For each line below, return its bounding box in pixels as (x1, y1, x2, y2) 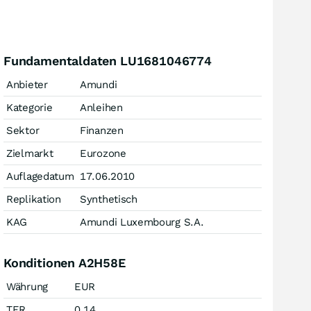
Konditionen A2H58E (3, 255, 126, 270)
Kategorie (6, 101, 53, 114)
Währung (6, 280, 48, 293)
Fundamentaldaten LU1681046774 (3, 53, 212, 68)
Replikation (6, 193, 61, 205)
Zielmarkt (6, 147, 53, 160)
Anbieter (6, 78, 48, 91)
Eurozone (80, 147, 126, 160)
